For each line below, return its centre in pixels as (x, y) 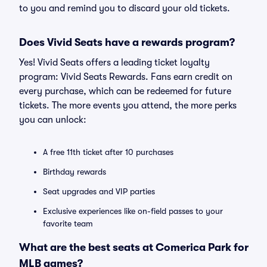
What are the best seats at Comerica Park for (134, 247)
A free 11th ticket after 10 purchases (108, 152)
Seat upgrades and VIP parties (99, 191)
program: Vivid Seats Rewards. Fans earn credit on (126, 77)
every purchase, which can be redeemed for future (125, 91)
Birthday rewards (74, 172)
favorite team (68, 223)
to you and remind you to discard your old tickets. (125, 8)
